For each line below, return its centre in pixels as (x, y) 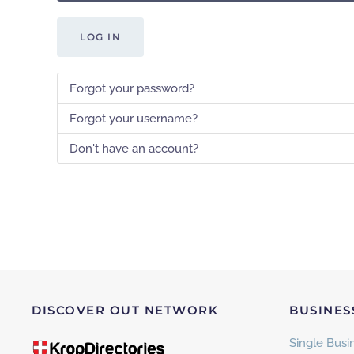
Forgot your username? (134, 118)
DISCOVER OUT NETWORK (125, 310)
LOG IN (100, 37)
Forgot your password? (132, 88)
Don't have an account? (134, 148)
